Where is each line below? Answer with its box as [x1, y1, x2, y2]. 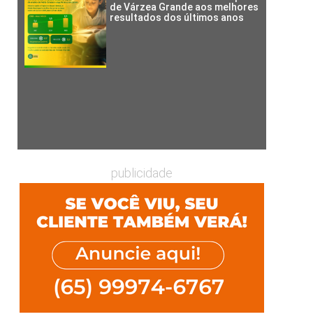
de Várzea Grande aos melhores [110, 1, 259, 13]
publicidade [110, 165, 173, 180]
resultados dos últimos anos [110, 12, 245, 24]
